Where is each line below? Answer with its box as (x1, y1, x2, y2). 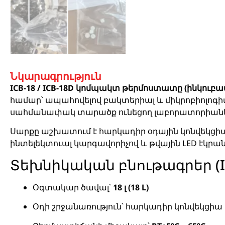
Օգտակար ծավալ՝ (33, 181, 113, 193)
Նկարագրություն (10, 69, 101, 83)
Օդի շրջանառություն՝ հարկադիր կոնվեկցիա (33, 201, 222, 212)
